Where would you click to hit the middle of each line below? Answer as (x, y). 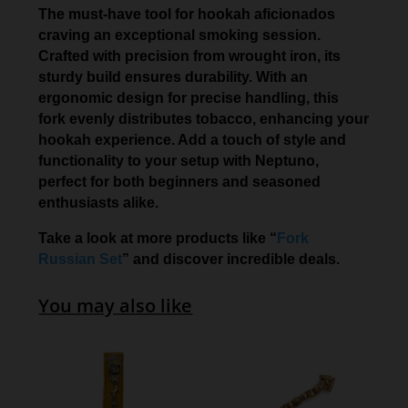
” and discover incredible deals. (231, 259)
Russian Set (81, 259)
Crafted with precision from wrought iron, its (190, 56)
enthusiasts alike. (99, 202)
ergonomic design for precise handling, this (189, 97)
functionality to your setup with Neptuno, (179, 160)
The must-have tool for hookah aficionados (187, 14)
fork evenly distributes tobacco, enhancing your (204, 118)
